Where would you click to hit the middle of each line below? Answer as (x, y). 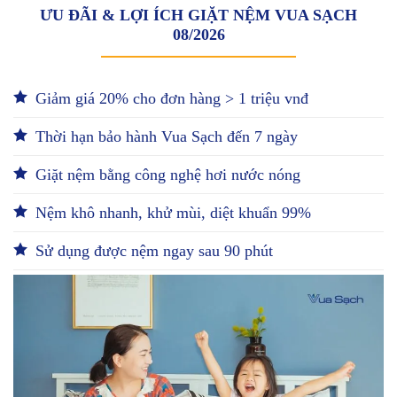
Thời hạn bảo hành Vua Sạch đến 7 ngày (167, 136)
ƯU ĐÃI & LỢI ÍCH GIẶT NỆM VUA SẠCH (198, 15)
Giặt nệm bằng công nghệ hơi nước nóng (168, 175)
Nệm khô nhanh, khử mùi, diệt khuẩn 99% (173, 213)
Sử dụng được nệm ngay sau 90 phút (154, 251)
